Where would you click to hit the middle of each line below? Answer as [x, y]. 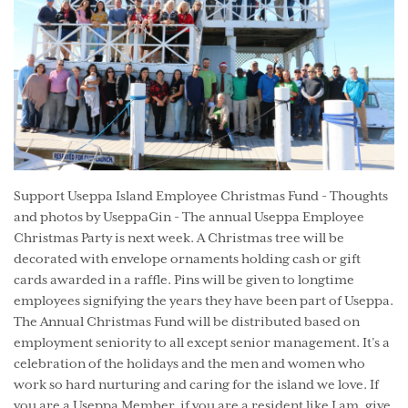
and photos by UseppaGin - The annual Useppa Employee [189, 217]
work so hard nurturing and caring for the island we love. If [196, 385]
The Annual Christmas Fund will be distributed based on [187, 322]
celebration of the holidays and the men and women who [189, 364]
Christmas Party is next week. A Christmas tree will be [179, 238]
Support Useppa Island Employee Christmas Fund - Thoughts [201, 196]
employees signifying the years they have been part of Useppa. [204, 301]
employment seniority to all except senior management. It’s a [202, 343]
